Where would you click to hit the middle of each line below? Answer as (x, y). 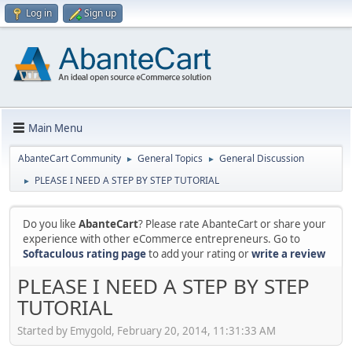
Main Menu (55, 128)
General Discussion (262, 158)
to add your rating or (199, 254)
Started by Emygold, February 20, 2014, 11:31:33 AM (147, 330)
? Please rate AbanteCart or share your (232, 224)
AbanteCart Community (70, 158)
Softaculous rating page (84, 254)
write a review (288, 254)
